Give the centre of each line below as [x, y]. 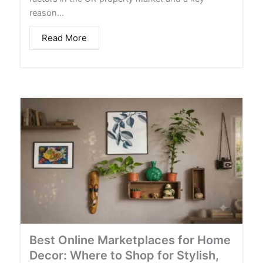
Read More [64, 38]
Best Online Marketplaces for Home [130, 240]
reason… [47, 13]
